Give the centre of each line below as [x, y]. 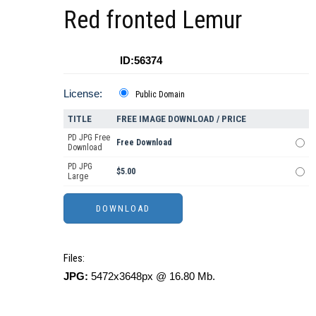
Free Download [144, 143]
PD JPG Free [89, 138]
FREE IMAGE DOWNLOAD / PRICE [181, 119]
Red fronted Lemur [153, 20]
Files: [74, 259]
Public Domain [160, 95]
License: [83, 94]
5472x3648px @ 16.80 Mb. [152, 276]
